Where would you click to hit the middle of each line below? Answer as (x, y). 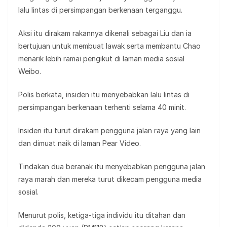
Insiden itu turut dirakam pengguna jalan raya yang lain (109, 130)
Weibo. (30, 71)
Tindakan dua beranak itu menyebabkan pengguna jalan (112, 166)
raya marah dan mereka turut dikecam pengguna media (110, 179)
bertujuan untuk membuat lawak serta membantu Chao (109, 46)
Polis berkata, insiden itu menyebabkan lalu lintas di (104, 94)
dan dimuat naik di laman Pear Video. (80, 143)
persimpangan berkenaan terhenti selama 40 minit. (102, 107)
